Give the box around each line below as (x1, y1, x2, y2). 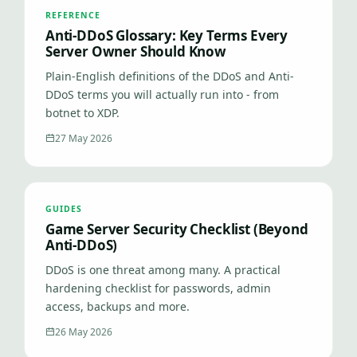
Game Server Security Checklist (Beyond (45, 220, 308, 238)
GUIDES (45, 203, 83, 214)
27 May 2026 (55, 131, 112, 145)
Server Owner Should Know (45, 42, 226, 61)
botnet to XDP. (45, 105, 120, 120)
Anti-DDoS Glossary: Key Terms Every (45, 26, 288, 45)
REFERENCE (45, 10, 101, 21)
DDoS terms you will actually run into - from (45, 87, 279, 102)
